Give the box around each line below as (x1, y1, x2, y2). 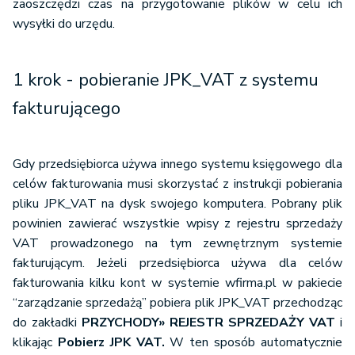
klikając (13, 334, 58, 352)
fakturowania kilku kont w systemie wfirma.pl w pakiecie (13, 274, 342, 292)
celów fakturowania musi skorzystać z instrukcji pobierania (13, 175, 342, 193)
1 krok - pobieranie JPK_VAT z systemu (13, 68, 319, 93)
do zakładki (13, 314, 82, 332)
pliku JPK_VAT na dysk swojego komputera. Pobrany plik (13, 195, 342, 213)
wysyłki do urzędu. (13, 15, 115, 33)
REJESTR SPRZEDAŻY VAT (165, 314, 335, 332)
